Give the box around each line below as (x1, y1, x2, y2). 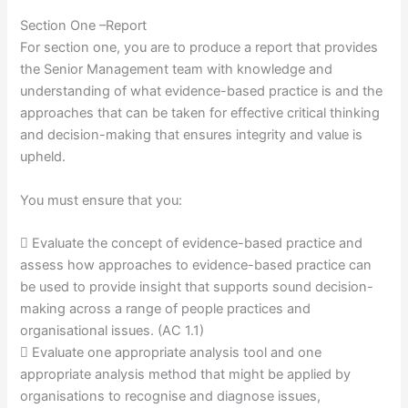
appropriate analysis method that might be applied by (20, 366, 352, 383)
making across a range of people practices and (20, 301, 311, 318)
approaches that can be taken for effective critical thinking (20, 105, 381, 122)
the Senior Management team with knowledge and (20, 61, 333, 78)
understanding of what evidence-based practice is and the (20, 83, 383, 100)
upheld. (20, 148, 66, 166)
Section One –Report (20, 17, 148, 35)
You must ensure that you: (20, 191, 183, 209)
